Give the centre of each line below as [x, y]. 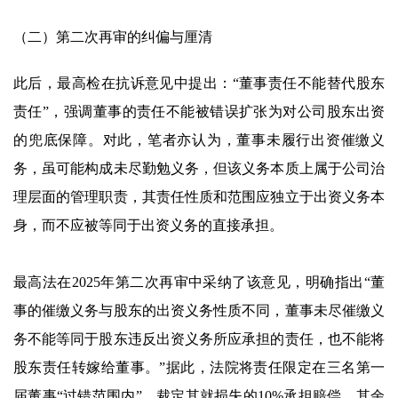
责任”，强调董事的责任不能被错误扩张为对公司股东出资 [199, 111]
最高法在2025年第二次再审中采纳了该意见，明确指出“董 [199, 282]
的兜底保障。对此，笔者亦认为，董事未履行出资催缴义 [199, 140]
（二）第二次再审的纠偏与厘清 [113, 37]
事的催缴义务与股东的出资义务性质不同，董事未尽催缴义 [199, 310]
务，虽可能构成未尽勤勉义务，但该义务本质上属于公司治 [199, 168]
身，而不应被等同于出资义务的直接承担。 [148, 225]
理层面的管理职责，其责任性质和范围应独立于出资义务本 [199, 197]
